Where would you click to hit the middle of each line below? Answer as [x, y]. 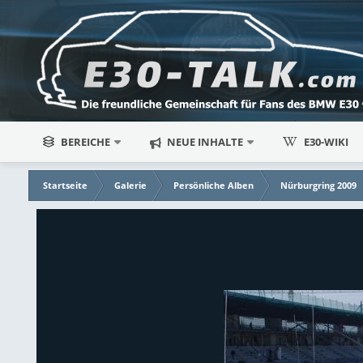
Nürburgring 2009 [319, 185]
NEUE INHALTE [204, 142]
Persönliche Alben [214, 185]
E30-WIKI [327, 142]
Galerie [131, 185]
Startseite [66, 185]
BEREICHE [86, 142]
